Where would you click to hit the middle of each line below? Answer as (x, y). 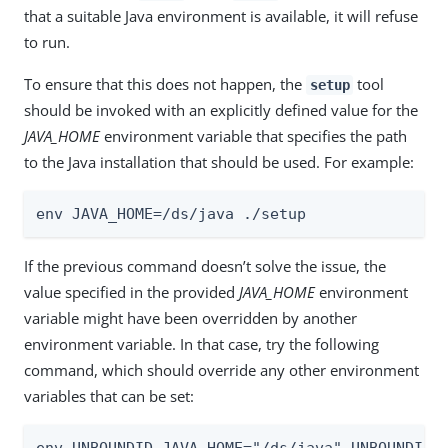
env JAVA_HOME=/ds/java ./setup (171, 213)
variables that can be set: (109, 395)
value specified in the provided (131, 291)
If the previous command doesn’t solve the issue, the (205, 265)
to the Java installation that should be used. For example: (219, 161)
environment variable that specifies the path (253, 135)
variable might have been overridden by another (190, 317)
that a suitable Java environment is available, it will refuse (221, 15)
